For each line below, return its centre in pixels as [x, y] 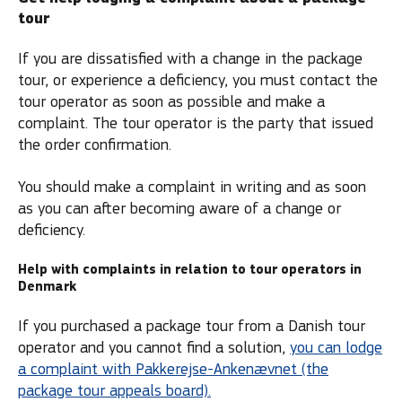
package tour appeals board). [114, 390]
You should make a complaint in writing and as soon [192, 187]
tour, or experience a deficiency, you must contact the [198, 80]
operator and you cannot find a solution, [154, 347]
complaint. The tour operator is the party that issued [196, 123]
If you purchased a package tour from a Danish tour [192, 326]
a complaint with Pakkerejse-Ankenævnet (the [173, 369]
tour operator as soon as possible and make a [171, 102]
